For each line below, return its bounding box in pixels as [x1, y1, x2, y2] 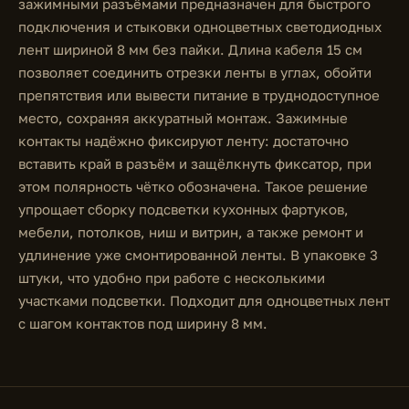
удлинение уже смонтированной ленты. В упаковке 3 [18, 246, 378, 263]
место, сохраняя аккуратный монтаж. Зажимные [18, 110, 348, 126]
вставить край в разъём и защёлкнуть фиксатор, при [18, 155, 372, 172]
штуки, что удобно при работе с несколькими [18, 269, 325, 286]
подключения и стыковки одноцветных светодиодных [18, 18, 382, 35]
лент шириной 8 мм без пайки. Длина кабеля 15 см [18, 41, 362, 58]
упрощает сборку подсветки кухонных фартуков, [18, 201, 349, 217]
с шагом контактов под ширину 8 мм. [18, 315, 267, 331]
